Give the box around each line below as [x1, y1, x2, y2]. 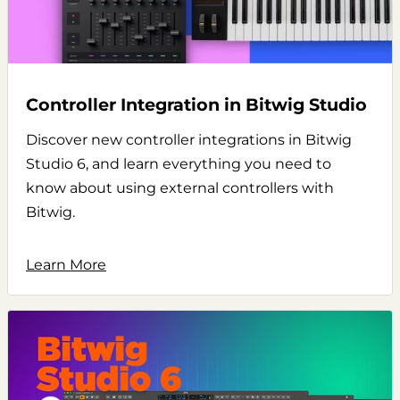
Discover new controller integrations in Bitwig [26, 130, 352, 148]
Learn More [26, 255, 106, 273]
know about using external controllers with [26, 179, 334, 196]
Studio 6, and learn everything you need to [26, 154, 331, 172]
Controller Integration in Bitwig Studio [26, 93, 367, 115]
